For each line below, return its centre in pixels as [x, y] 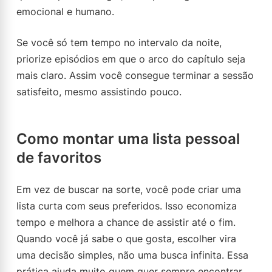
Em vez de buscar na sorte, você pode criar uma [129, 189]
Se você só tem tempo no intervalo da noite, [119, 42]
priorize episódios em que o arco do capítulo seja [131, 59]
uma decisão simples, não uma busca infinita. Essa [132, 255]
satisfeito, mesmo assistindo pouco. [99, 92]
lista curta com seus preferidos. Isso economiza [127, 206]
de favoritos [59, 158]
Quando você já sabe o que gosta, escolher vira [126, 239]
